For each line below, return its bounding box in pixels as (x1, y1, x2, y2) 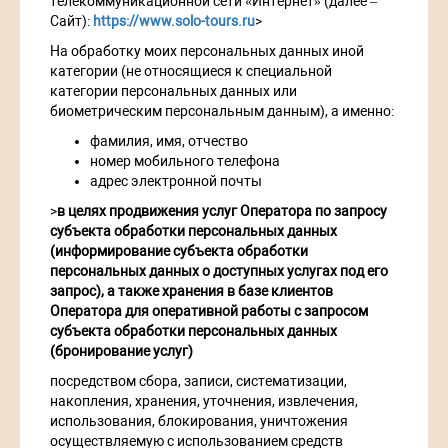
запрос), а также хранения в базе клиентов (50, 283, 333, 300)
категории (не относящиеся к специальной (50, 63, 332, 80)
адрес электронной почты (90, 173, 262, 190)
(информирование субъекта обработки (50, 243, 308, 260)
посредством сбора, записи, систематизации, (50, 373, 347, 390)
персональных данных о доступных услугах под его (50, 263, 388, 280)
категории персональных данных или (50, 83, 297, 100)
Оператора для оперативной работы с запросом (50, 303, 368, 320)
